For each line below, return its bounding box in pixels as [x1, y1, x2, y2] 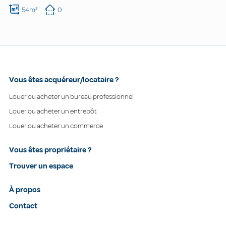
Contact [9, 201, 37, 210]
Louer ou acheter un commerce [9, 121, 103, 130]
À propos [9, 185, 40, 194]
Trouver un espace [9, 161, 73, 171]
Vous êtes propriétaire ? [9, 145, 91, 154]
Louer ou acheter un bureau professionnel [9, 92, 134, 101]
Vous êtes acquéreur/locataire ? [9, 75, 119, 85]
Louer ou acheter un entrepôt [9, 106, 97, 116]
